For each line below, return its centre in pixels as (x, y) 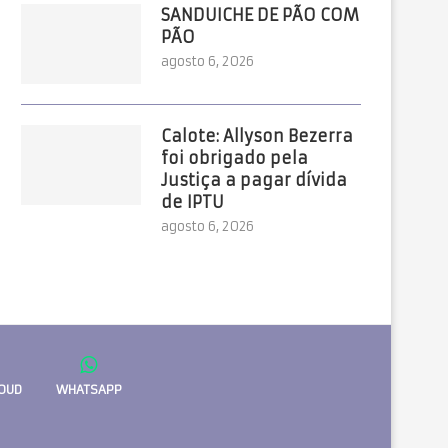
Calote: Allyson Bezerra (257, 136)
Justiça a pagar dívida (254, 180)
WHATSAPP (88, 389)
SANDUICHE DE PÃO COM (260, 15)
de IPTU (192, 202)
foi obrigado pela (234, 158)
